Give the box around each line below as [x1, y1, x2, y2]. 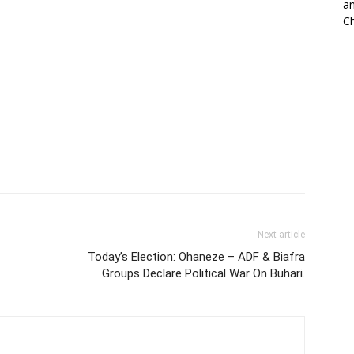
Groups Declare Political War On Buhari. [102, 266, 305, 281]
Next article [258, 229, 305, 241]
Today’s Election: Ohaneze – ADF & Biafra [88, 250, 305, 265]
